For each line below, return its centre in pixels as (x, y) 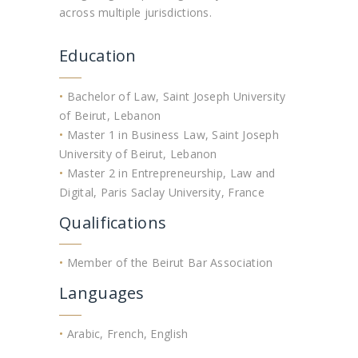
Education (98, 56)
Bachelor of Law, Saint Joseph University (175, 96)
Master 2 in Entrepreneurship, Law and (169, 173)
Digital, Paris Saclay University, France (162, 192)
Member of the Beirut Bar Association (168, 263)
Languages (102, 293)
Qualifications (113, 222)
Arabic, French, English (126, 333)
